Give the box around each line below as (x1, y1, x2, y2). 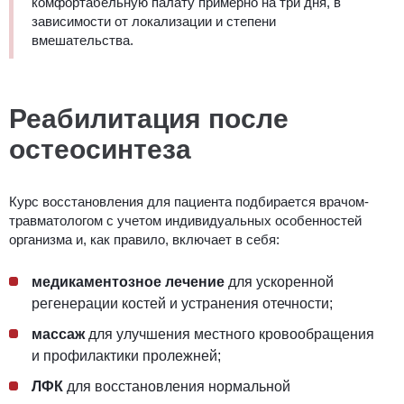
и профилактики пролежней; (32, 347, 221, 363)
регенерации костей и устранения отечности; (32, 295, 333, 311)
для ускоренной (225, 273, 334, 289)
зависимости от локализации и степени (32, 13, 276, 29)
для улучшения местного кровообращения (85, 326, 374, 342)
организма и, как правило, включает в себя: (9, 231, 280, 247)
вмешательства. (32, 32, 137, 48)
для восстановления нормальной (63, 378, 290, 394)
